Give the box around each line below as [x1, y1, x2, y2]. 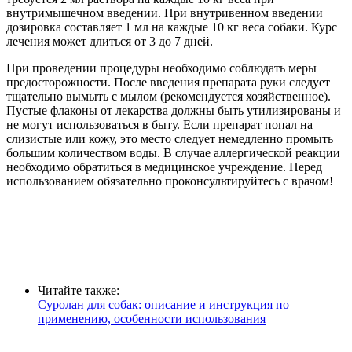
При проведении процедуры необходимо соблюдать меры [6, 61, 317, 75]
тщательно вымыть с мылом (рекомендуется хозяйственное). [6, 90, 331, 104]
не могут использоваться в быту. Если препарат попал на [6, 118, 313, 132]
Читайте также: [38, 284, 119, 298]
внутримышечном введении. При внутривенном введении [6, 6, 323, 20]
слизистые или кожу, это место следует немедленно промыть [6, 132, 333, 146]
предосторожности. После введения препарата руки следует [6, 75, 330, 90]
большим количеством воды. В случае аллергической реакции [6, 146, 340, 160]
